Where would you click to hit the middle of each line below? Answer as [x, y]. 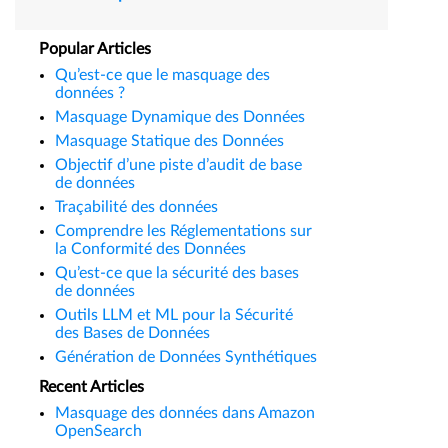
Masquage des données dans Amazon [185, 413]
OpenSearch [98, 431]
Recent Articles [91, 387]
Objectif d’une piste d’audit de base [178, 165]
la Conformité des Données [150, 249]
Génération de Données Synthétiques [186, 357]
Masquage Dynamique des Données [180, 117]
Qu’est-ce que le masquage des [162, 75]
